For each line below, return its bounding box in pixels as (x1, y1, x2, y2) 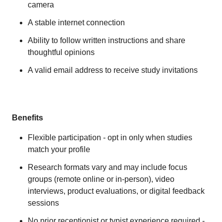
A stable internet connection (28, 18, 125, 27)
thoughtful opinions (28, 48, 95, 56)
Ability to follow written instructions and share (28, 36, 185, 45)
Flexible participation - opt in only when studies (28, 133, 192, 142)
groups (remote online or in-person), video (28, 175, 174, 183)
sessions (28, 199, 59, 207)
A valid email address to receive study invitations (28, 66, 198, 74)
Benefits (12, 113, 43, 122)
